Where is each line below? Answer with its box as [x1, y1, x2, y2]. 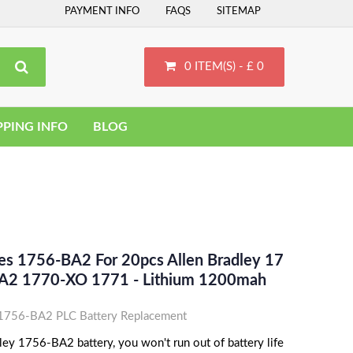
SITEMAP [217, 6, 261, 17]
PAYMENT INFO [65, 6, 139, 17]
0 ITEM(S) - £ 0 [184, 61, 264, 72]
